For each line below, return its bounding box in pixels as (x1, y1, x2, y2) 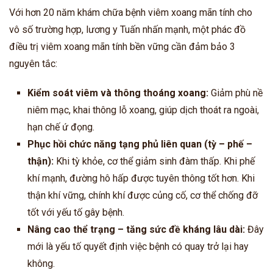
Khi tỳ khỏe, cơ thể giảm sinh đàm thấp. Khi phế (56, 155, 255, 167)
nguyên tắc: (9, 57, 57, 69)
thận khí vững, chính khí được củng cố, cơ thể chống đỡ (27, 189, 258, 201)
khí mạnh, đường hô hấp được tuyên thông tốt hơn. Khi (27, 172, 255, 184)
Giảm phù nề (211, 87, 263, 99)
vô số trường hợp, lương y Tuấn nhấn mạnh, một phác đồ (9, 23, 246, 35)
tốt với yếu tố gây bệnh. (27, 206, 124, 218)
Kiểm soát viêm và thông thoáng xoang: (27, 87, 211, 99)
